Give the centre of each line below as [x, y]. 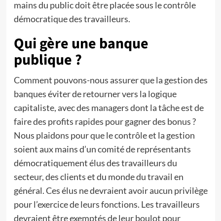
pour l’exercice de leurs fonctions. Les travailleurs [107, 204]
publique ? [48, 60]
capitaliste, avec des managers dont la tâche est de [109, 108]
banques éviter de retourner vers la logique [95, 94]
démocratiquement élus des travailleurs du [95, 163]
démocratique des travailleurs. [72, 19]
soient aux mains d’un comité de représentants [102, 149]
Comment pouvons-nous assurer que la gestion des [110, 80]
